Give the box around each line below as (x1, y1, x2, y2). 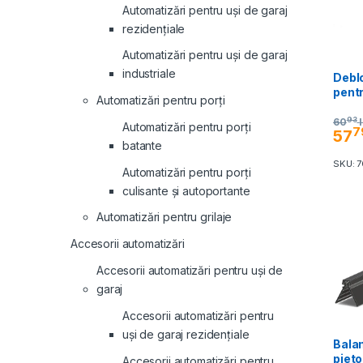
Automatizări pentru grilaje (96, 210, 233, 224)
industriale (122, 66, 176, 81)
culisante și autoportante (122, 183, 250, 198)
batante (122, 138, 163, 152)
